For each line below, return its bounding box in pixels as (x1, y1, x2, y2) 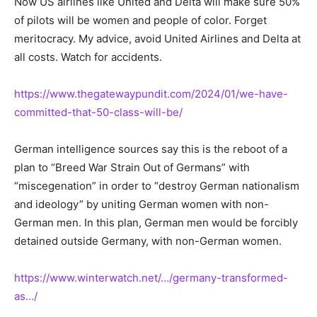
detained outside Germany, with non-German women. (14, 234, 282, 248)
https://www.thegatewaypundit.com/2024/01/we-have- (14, 86, 288, 100)
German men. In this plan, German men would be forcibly (14, 215, 298, 229)
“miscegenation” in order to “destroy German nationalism (14, 178, 299, 192)
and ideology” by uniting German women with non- (14, 197, 269, 211)
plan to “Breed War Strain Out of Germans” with (14, 160, 250, 174)
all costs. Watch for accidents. (14, 50, 162, 64)
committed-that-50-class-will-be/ (14, 105, 183, 119)
